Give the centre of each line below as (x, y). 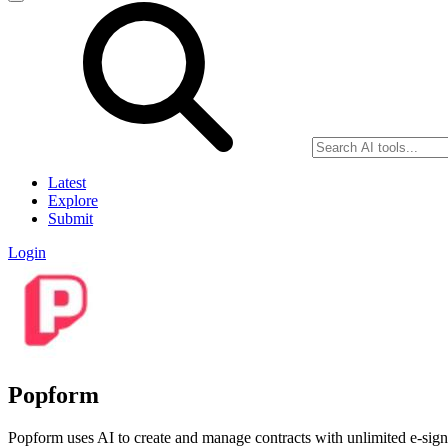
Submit (70, 218)
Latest (67, 182)
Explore (73, 200)
